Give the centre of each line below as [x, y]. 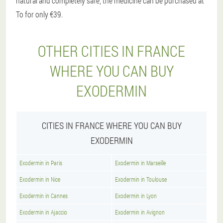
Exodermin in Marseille [140, 163]
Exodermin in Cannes [44, 196]
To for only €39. [39, 14]
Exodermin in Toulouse [141, 179]
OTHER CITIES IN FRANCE [111, 51]
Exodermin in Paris [41, 163]
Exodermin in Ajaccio [43, 212]
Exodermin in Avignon [140, 212]
